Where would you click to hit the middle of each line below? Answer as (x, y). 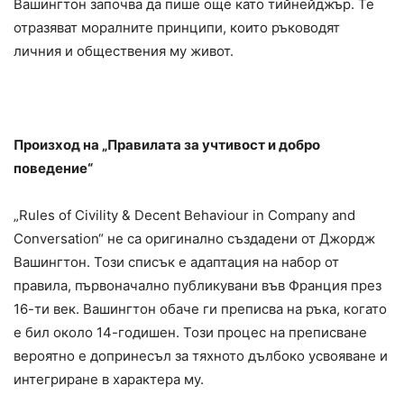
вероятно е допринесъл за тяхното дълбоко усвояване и (201, 355)
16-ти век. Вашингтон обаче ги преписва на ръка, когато (200, 308)
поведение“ (53, 168)
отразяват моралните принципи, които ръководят (177, 27)
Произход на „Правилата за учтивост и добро (167, 144)
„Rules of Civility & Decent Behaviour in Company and (184, 215)
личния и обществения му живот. (124, 50)
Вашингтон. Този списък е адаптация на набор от (176, 262)
